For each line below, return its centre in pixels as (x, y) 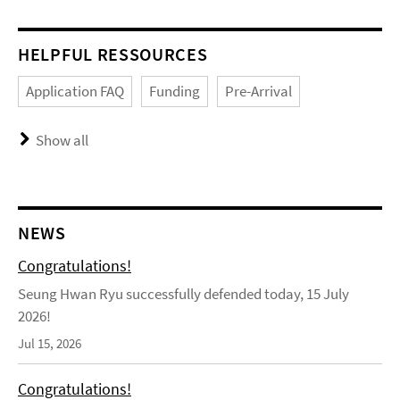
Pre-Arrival (258, 91)
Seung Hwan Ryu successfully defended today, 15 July (183, 293)
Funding (175, 91)
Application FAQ (75, 91)
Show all (62, 140)
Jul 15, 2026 (50, 343)
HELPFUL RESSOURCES (113, 54)
